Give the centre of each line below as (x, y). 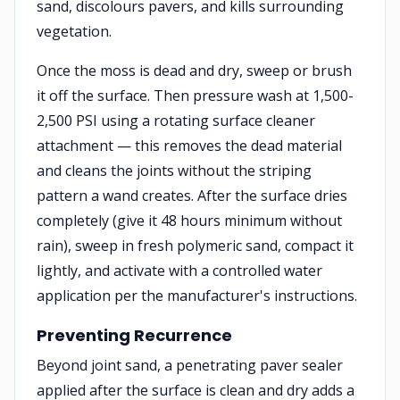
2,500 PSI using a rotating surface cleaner (176, 121)
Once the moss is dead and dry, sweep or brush (194, 71)
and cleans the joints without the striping (174, 171)
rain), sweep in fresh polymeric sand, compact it (195, 246)
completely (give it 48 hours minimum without (189, 221)
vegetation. (74, 31)
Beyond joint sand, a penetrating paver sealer (190, 365)
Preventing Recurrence (134, 335)
